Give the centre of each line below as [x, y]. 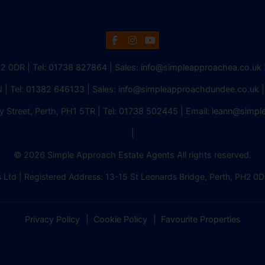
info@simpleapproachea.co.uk [201, 67]
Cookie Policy [120, 219]
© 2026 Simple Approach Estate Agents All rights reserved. [132, 155]
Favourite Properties [201, 219]
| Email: [195, 111]
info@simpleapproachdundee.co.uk [189, 89]
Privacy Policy [52, 219]
